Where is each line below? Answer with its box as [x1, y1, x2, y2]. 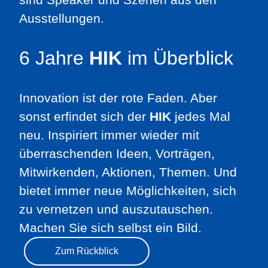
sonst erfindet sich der [19, 109, 150, 123]
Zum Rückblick [55, 246, 118, 256]
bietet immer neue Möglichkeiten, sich [19, 184, 236, 197]
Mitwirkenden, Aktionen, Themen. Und [19, 165, 237, 179]
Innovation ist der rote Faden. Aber [19, 91, 217, 105]
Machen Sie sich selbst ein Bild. [19, 221, 202, 234]
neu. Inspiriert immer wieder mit [19, 128, 199, 142]
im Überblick [122, 47, 233, 69]
